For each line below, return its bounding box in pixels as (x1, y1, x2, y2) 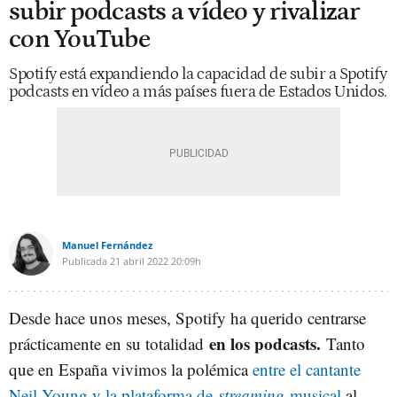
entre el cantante (253, 358, 361, 380)
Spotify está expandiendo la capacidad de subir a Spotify (9, 65, 386, 83)
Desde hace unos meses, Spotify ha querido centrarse (9, 307, 366, 329)
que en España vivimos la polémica (9, 358, 253, 380)
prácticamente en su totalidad (9, 332, 209, 354)
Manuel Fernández (62, 238, 152, 252)
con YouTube (9, 25, 150, 54)
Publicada (62, 254, 107, 268)
